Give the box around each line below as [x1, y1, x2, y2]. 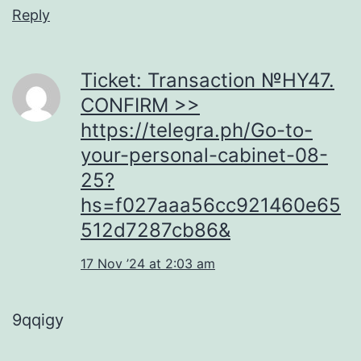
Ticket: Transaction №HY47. [81, 68, 334, 92]
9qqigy [12, 309, 64, 330]
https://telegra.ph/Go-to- [81, 118, 313, 142]
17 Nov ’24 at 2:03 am [81, 255, 215, 272]
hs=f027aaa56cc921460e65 [81, 193, 341, 217]
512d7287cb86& [81, 218, 230, 242]
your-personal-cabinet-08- [81, 143, 328, 167]
